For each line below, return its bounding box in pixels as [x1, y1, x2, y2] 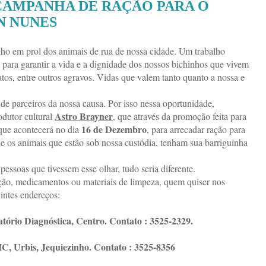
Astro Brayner [55, 109, 113, 123]
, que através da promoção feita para [113, 109, 246, 122]
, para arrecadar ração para [147, 122, 245, 135]
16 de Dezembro [81, 122, 147, 136]
